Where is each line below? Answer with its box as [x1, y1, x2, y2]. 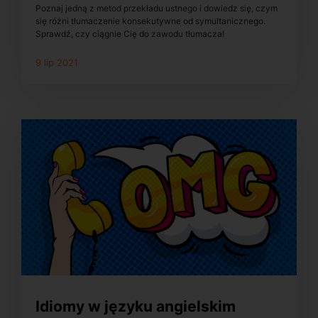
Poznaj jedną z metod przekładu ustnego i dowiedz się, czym [35, 3, 278, 14]
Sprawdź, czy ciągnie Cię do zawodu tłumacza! [35, 28, 224, 40]
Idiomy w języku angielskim [35, 297, 236, 316]
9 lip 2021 [35, 57, 78, 69]
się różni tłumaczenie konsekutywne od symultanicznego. [35, 16, 265, 27]
